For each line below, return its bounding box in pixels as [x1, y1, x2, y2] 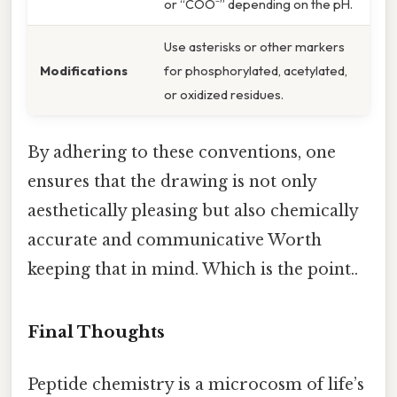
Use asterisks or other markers [164, 38, 345, 56]
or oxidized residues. [164, 86, 284, 104]
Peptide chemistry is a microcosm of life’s [27, 375, 364, 395]
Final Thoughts [27, 322, 165, 343]
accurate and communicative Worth [27, 230, 322, 251]
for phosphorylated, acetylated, [164, 62, 347, 80]
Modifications [40, 62, 128, 80]
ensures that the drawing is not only [27, 172, 316, 192]
